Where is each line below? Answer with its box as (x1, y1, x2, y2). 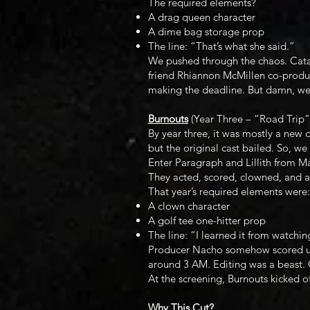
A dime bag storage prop (148, 24, 264, 38)
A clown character (148, 199, 230, 212)
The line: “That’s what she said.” (148, 39, 295, 53)
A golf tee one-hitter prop (148, 213, 266, 227)
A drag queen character (148, 10, 255, 24)
